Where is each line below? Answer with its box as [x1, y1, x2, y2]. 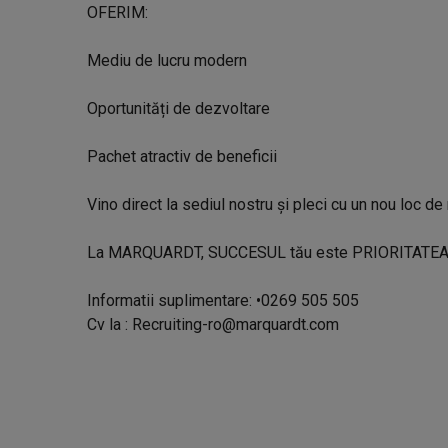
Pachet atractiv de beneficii [87, 147, 277, 166]
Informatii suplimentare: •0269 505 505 [87, 291, 359, 310]
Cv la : [87, 315, 132, 334]
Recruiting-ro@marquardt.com [132, 315, 339, 334]
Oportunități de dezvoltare [87, 99, 270, 118]
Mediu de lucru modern [87, 51, 247, 70]
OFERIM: [87, 3, 148, 22]
